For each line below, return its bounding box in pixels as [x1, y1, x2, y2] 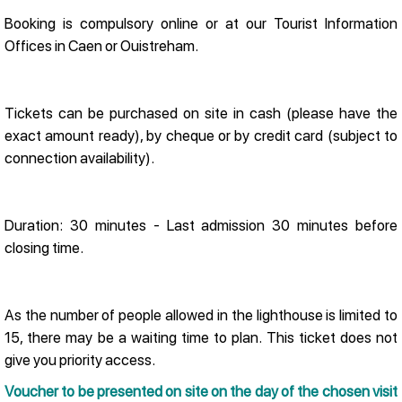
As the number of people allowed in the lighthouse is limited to [4, 306, 398, 325]
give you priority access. [4, 351, 155, 370]
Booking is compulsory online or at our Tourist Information [4, 13, 398, 32]
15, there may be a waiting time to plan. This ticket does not [4, 328, 398, 347]
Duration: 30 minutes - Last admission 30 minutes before [4, 215, 398, 234]
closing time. [4, 238, 83, 257]
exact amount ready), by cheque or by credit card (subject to [4, 126, 398, 144]
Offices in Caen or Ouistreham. [4, 36, 198, 55]
